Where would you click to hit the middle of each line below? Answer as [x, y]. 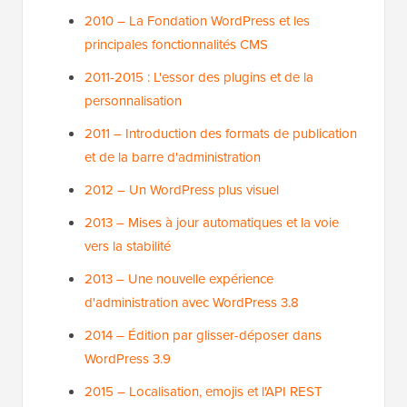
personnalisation [133, 101]
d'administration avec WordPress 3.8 [192, 303]
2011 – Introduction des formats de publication [221, 134]
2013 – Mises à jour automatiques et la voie [212, 223]
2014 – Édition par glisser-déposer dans [203, 336]
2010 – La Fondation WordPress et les [197, 21]
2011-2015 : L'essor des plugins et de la [199, 78]
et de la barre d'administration [173, 158]
